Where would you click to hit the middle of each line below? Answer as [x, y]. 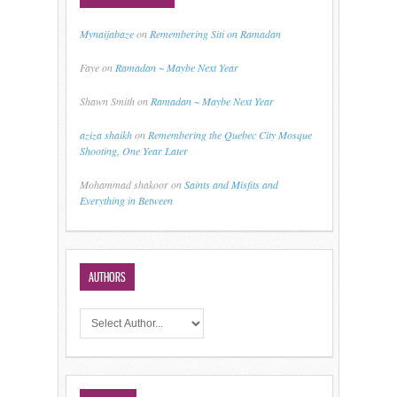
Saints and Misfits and [231, 184]
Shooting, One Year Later [134, 151]
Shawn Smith [107, 101]
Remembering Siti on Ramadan [215, 34]
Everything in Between [126, 200]
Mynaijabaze [107, 34]
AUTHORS [107, 277]
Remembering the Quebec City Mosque [230, 135]
